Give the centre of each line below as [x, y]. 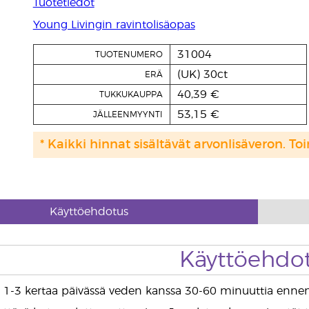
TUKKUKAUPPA [131, 94]
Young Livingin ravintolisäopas [114, 25]
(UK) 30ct [202, 74]
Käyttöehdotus [89, 212]
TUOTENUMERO [129, 54]
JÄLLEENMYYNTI [128, 114]
